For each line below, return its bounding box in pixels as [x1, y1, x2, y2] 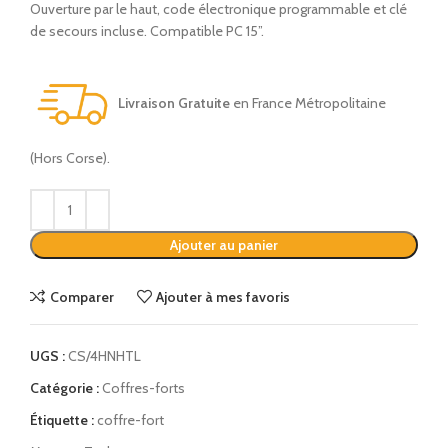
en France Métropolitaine [230, 94, 386, 112]
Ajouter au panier [170, 236, 278, 255]
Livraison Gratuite [118, 94, 230, 112]
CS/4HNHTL [68, 347, 141, 366]
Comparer [49, 287, 114, 306]
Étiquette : [30, 411, 94, 430]
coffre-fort [97, 411, 164, 430]
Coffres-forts [102, 379, 185, 398]
